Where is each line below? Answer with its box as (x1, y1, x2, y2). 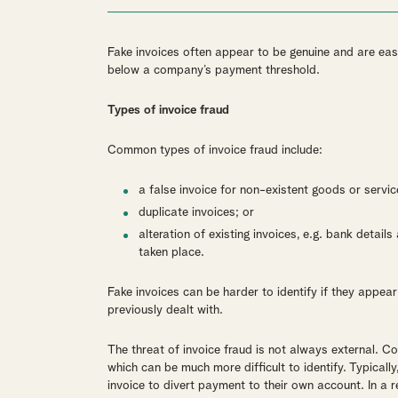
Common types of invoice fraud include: (107, 144, 322, 156)
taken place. (138, 246, 204, 259)
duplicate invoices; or (138, 206, 254, 219)
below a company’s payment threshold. (107, 64, 320, 76)
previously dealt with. (107, 304, 223, 316)
